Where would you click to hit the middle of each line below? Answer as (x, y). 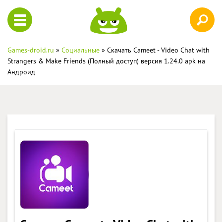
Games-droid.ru (31, 50)
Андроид (21, 72)
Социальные (81, 50)
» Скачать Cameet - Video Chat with (155, 50)
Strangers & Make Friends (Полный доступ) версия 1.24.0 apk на (106, 61)
